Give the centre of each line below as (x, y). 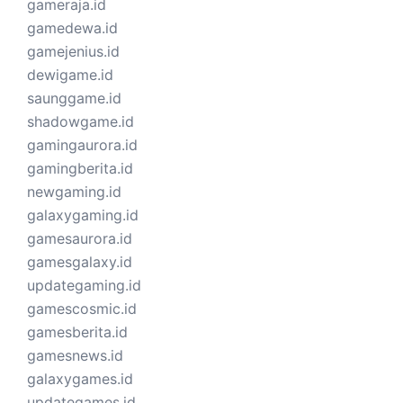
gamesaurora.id (80, 238)
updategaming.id (84, 285)
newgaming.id (74, 191)
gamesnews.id (75, 355)
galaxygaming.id (83, 215)
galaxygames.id (80, 378)
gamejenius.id (73, 51)
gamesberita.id (77, 331)
